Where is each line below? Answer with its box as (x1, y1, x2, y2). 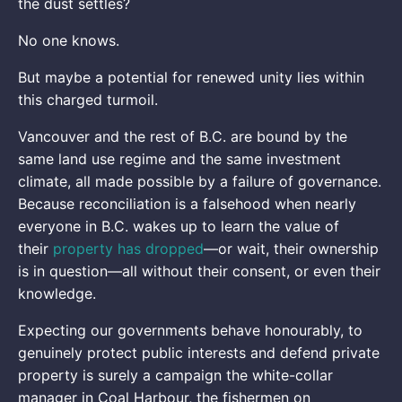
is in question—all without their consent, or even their (18, 261, 380, 280)
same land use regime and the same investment (18, 149, 341, 168)
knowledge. (18, 284, 96, 302)
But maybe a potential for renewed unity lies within (18, 67, 364, 86)
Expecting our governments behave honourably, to (18, 320, 363, 339)
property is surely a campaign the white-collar (18, 365, 333, 384)
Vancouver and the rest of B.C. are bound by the (18, 127, 347, 145)
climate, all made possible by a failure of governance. (18, 171, 381, 190)
